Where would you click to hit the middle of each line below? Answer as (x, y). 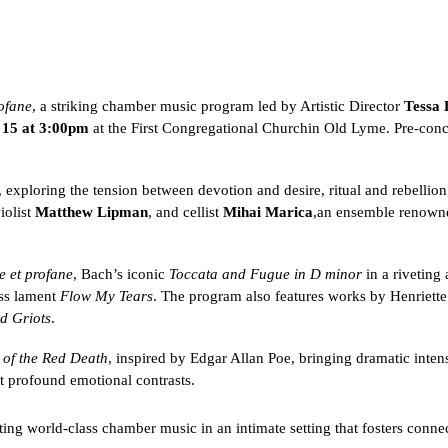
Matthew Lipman (91, 212)
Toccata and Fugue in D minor (265, 274)
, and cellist (183, 212)
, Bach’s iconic (119, 274)
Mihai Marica (268, 212)
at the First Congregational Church (198, 128)
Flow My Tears (106, 296)
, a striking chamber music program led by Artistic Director (216, 106)
